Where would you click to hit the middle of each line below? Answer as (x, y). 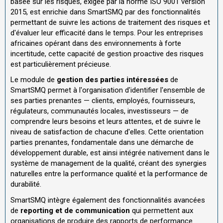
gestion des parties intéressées (112, 80)
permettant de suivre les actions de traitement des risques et (110, 22)
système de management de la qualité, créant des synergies (109, 164)
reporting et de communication (75, 210)
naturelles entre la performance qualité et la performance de (109, 174)
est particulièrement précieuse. (61, 64)
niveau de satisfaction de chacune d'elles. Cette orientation (107, 132)
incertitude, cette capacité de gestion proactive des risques (107, 54)
